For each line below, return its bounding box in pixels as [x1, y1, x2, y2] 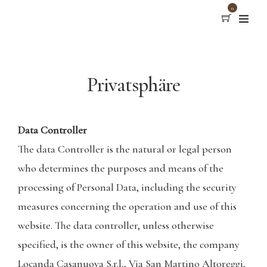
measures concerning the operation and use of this [18, 200, 237, 213]
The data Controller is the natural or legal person [18, 142, 232, 156]
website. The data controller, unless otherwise [18, 219, 214, 232]
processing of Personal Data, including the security [18, 181, 237, 194]
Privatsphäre [87, 73, 180, 97]
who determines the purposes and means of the [18, 162, 223, 175]
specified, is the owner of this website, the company [18, 238, 240, 251]
